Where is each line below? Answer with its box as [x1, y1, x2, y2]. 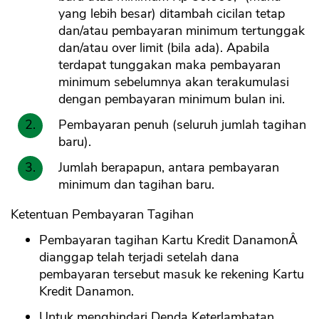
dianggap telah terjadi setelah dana [39, 249, 239, 266]
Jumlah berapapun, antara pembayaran [58, 159, 279, 177]
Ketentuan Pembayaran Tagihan [11, 206, 194, 224]
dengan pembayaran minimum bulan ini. [58, 90, 285, 108]
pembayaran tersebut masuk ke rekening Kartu [39, 266, 304, 283]
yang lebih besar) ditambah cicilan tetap [58, 5, 285, 23]
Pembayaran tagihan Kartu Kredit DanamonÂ [39, 231, 301, 249]
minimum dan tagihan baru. [58, 176, 214, 194]
